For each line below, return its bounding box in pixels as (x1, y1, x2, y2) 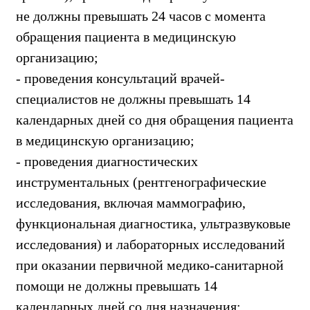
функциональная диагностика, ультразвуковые (16, 215, 291, 231)
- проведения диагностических (16, 153, 198, 169)
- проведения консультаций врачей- (16, 70, 225, 86)
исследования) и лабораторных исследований (16, 236, 285, 252)
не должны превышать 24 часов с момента (16, 8, 266, 24)
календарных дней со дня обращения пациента (16, 111, 293, 127)
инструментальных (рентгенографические (16, 174, 266, 190)
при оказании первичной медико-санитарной (16, 257, 284, 273)
